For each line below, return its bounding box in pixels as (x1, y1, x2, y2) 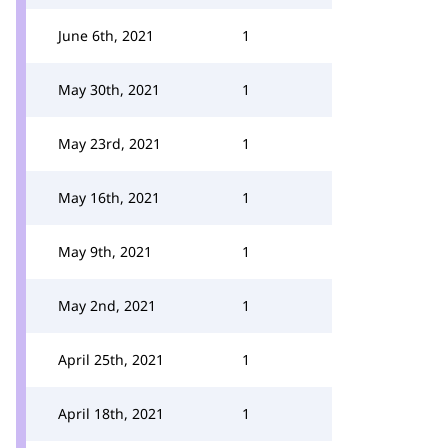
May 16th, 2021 (58, 188, 160, 207)
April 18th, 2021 (58, 404, 164, 423)
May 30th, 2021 (58, 80, 160, 99)
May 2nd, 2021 (58, 296, 156, 315)
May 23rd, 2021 (58, 134, 161, 153)
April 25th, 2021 (58, 350, 164, 369)
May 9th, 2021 (58, 242, 152, 261)
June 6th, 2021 (58, 26, 154, 45)
